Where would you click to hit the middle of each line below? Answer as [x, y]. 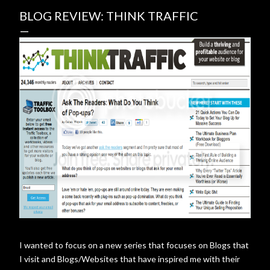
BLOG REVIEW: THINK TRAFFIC [109, 16]
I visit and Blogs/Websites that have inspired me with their [130, 259]
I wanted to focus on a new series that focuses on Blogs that [134, 245]
